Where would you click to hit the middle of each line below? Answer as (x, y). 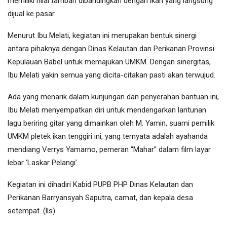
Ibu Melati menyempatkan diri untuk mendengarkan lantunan (107, 110)
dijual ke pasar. (32, 14)
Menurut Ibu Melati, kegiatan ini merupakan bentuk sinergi (102, 36)
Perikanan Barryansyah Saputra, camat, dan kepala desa (100, 198)
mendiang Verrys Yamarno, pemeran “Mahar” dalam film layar (109, 150)
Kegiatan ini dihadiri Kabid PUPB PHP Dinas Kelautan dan (100, 185)
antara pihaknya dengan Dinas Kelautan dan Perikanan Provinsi (111, 49)
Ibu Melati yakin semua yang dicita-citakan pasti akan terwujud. (111, 75)
